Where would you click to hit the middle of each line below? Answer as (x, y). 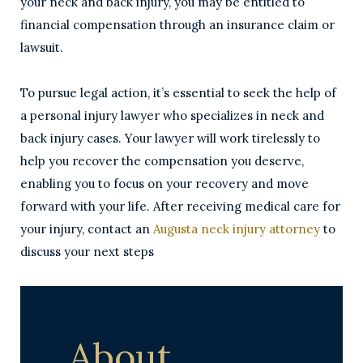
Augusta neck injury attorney (237, 229)
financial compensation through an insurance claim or (177, 25)
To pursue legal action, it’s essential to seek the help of (178, 93)
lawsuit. (42, 47)
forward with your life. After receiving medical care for (180, 206)
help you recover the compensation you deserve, (162, 161)
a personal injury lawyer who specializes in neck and (172, 115)
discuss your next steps (87, 252)
